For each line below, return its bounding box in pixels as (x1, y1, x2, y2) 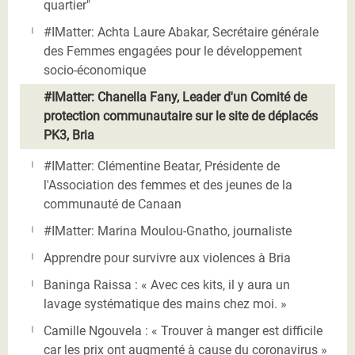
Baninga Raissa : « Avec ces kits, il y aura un (44, 277, 290, 292)
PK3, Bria (44, 127, 94, 143)
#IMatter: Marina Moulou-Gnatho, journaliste (44, 223, 292, 239)
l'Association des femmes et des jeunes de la (44, 177, 292, 193)
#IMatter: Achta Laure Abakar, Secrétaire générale (44, 24, 319, 40)
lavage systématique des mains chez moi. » (44, 296, 287, 311)
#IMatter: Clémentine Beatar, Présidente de (44, 158, 280, 174)
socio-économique (44, 62, 146, 78)
